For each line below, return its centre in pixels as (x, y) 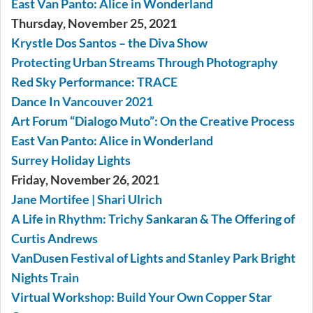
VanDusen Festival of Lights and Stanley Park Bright (153, 258)
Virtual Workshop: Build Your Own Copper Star (141, 297)
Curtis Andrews (54, 239)
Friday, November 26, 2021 (85, 180)
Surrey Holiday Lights (71, 160)
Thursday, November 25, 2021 (94, 23)
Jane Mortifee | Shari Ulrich (87, 199)
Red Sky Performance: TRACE (94, 82)
